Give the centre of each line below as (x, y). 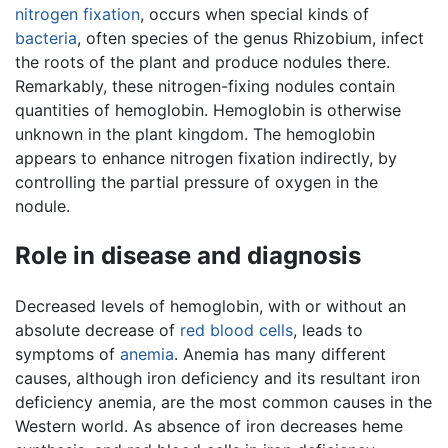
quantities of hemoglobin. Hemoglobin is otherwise (208, 109)
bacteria (46, 37)
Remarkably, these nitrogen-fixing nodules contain (205, 85)
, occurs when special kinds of (254, 13)
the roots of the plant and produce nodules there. (202, 61)
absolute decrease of (97, 329)
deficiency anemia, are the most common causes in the (223, 401)
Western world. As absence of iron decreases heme (209, 425)
